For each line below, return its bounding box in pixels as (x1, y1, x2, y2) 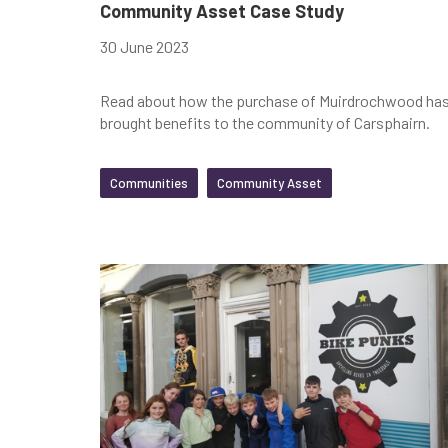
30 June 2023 (100, 36, 189, 56)
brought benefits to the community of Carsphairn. (100, 112, 430, 132)
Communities (110, 174, 188, 191)
